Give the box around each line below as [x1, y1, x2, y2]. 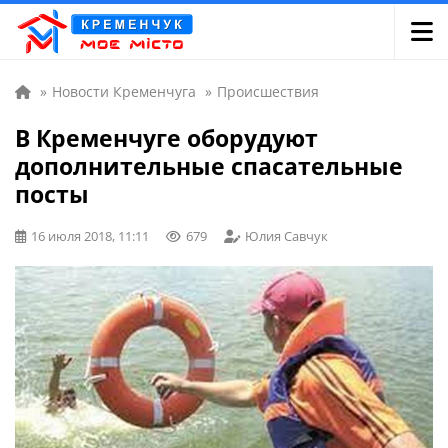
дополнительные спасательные [15, 150, 403, 182]
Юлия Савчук [245, 227, 328, 245]
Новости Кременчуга [52, 82, 196, 101]
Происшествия [217, 82, 319, 101]
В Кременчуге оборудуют [15, 122, 318, 154]
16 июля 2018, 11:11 [31, 227, 149, 245]
